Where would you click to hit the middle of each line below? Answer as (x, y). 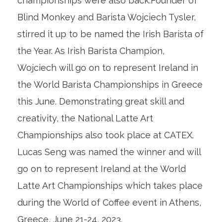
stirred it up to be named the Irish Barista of (110, 34)
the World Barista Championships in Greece (110, 85)
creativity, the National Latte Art (85, 118)
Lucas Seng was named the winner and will (109, 152)
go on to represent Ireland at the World (101, 169)
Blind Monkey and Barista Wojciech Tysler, (106, 17)
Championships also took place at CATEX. (105, 135)
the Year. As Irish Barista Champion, (91, 51)
